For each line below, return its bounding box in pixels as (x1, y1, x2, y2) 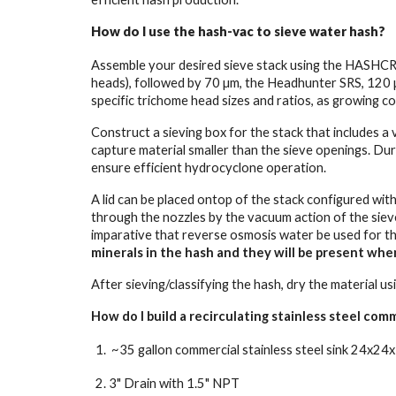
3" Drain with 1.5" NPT (108, 376, 240, 391)
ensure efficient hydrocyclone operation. (90, 160, 326, 175)
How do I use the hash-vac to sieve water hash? (90, 24, 385, 39)
